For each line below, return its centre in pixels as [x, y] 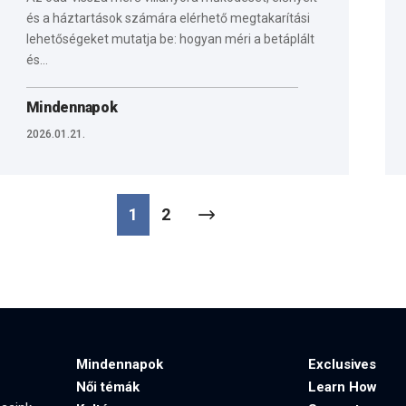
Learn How [343, 387]
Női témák [108, 387]
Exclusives [342, 365]
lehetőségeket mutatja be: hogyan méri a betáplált [170, 39]
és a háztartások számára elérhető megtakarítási [168, 18]
